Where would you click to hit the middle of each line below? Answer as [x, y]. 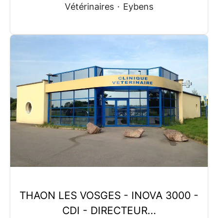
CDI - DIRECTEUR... [109, 211]
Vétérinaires [89, 6]
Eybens [138, 6]
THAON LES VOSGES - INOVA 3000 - [109, 196]
